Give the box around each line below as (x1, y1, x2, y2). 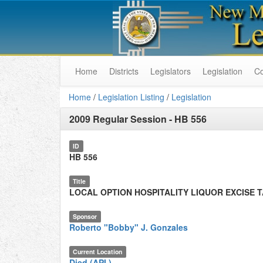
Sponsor (73, 212, 97, 221)
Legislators (150, 65, 191, 77)
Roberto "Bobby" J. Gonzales (69, 221, 188, 233)
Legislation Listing (98, 91, 164, 103)
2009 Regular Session (69, 112, 167, 126)
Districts (109, 65, 139, 77)
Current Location (73, 247, 123, 256)
